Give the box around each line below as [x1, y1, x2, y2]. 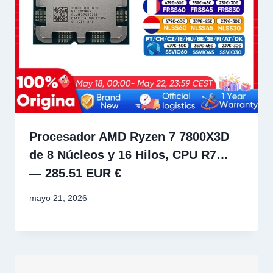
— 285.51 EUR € [29, 166, 121, 180]
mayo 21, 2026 [29, 193, 87, 203]
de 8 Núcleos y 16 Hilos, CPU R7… [29, 148, 229, 162]
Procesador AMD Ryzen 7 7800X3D [29, 130, 229, 144]
